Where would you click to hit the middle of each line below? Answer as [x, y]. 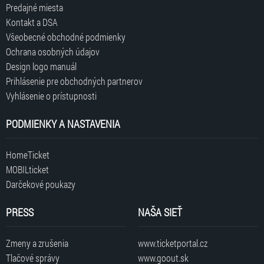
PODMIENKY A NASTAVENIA [63, 123]
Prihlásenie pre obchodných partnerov [74, 81]
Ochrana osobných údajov [53, 51]
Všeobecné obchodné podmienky [66, 37]
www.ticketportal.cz [173, 243]
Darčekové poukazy [41, 184]
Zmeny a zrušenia [37, 243]
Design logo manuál [41, 66]
